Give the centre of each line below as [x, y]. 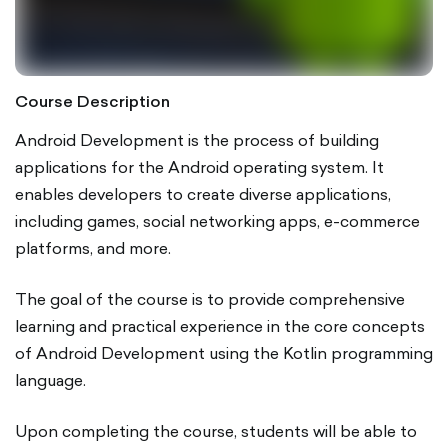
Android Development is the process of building [197, 140]
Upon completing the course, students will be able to [216, 431]
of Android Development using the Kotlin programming [224, 353]
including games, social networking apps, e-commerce [217, 221]
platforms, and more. [95, 248]
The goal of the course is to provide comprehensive [210, 299]
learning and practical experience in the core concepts [220, 326]
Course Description [92, 101]
